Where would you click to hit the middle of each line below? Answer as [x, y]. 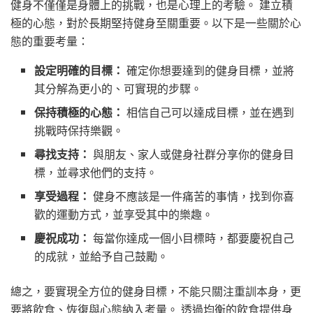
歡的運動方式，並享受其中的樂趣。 [124, 214]
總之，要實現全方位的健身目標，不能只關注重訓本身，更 [156, 291]
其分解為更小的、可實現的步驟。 [118, 88]
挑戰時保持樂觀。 [79, 130]
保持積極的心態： [79, 112]
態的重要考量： [50, 41]
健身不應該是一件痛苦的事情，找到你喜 [192, 196]
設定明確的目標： [79, 70]
